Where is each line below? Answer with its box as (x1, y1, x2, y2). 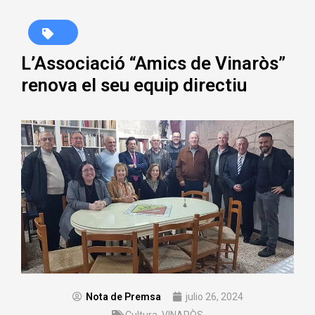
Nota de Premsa (85, 290, 161, 302)
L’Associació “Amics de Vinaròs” (21, 52, 285, 74)
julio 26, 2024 (185, 290, 243, 302)
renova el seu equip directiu (21, 74, 247, 96)
